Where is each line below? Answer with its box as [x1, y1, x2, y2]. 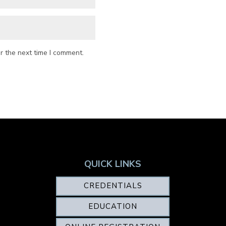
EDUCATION [88, 201, 138, 212]
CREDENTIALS [83, 181, 142, 191]
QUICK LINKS [84, 157, 142, 170]
